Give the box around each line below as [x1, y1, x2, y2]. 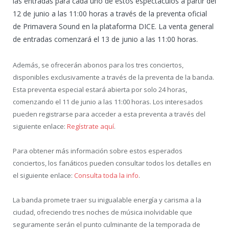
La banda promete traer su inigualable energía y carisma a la [13, 195, 201, 205]
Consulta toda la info [74, 171, 139, 180]
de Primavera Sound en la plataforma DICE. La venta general [13, 21, 214, 32]
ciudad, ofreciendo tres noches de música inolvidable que [13, 208, 192, 217]
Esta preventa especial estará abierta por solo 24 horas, [13, 85, 187, 95]
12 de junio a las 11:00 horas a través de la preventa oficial [13, 9, 207, 19]
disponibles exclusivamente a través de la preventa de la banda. [13, 73, 214, 82]
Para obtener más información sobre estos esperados [13, 146, 182, 156]
